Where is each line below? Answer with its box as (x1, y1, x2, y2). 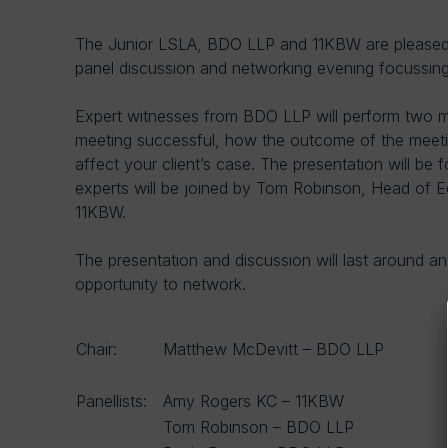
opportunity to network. (75, 274, 246, 294)
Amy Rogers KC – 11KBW (163, 391, 344, 411)
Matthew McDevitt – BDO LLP (163, 339, 384, 359)
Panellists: (76, 391, 147, 411)
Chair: (76, 339, 117, 359)
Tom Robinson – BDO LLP (163, 417, 354, 437)
